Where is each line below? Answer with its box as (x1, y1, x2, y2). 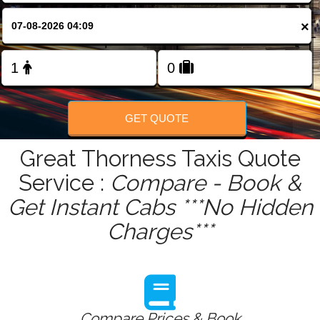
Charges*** (106, 219, 214, 245)
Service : (19, 170, 110, 196)
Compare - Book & (110, 170, 301, 196)
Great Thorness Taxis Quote (19, 146, 301, 172)
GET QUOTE (125, 111, 189, 124)
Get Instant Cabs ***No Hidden (7, 194, 313, 221)
